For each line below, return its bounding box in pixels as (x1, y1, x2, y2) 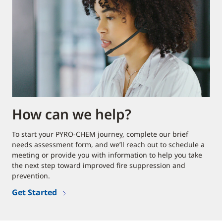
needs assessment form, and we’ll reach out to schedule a (12, 139, 205, 149)
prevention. (12, 170, 50, 180)
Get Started (12, 186, 57, 198)
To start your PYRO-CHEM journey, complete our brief (12, 129, 188, 139)
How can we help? (12, 104, 131, 123)
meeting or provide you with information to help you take (12, 150, 202, 160)
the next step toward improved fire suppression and (12, 160, 185, 170)
